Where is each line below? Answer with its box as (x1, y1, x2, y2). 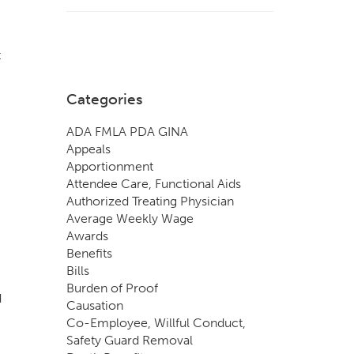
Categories (66, 90, 143, 108)
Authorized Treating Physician (66, 194, 234, 209)
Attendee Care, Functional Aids (66, 176, 241, 191)
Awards (66, 228, 108, 243)
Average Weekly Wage (66, 211, 194, 226)
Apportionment (66, 159, 153, 174)
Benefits (66, 246, 112, 261)
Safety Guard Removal (66, 333, 193, 348)
